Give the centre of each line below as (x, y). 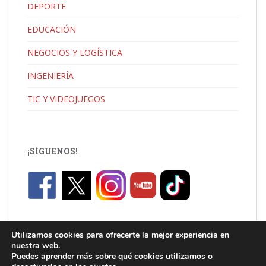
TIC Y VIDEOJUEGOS (66, 99)
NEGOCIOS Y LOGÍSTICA (75, 53)
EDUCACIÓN (52, 30)
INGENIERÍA (50, 76)
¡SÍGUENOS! (53, 151)
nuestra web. (36, 246)
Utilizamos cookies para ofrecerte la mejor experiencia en (120, 235)
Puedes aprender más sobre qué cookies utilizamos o (112, 256)
